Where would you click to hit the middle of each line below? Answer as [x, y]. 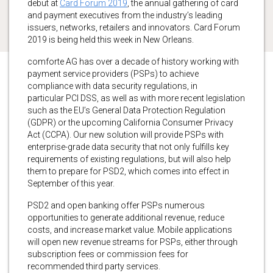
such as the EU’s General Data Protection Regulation [126, 110]
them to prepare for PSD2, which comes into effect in [128, 171]
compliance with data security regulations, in [112, 86]
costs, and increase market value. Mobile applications [130, 229]
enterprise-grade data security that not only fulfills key [128, 147]
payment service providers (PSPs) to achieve [113, 73]
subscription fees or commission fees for [108, 254]
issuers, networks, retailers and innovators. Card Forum [134, 27]
